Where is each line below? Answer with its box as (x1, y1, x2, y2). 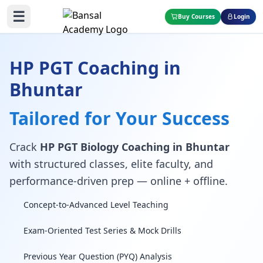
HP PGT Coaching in (9, 56, 181, 80)
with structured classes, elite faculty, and (9, 157, 213, 171)
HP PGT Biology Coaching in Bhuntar (40, 140, 230, 154)
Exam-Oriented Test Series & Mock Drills (23, 225, 181, 236)
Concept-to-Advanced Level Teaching (23, 199, 168, 210)
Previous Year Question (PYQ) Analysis (23, 251, 172, 262)
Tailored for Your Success (9, 106, 230, 130)
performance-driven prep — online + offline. (9, 174, 228, 188)
